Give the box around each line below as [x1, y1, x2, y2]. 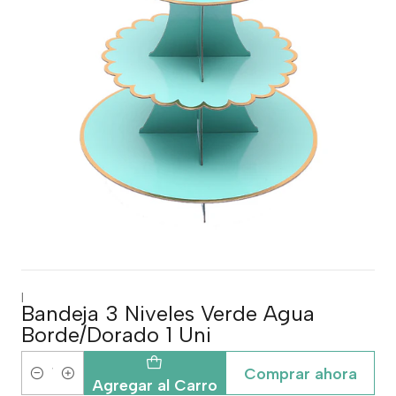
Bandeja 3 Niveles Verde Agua [21, 301, 315, 326]
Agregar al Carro [91, 375, 217, 394]
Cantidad [21, 375, 76, 392]
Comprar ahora [243, 363, 357, 383]
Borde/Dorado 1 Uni [21, 322, 211, 347]
